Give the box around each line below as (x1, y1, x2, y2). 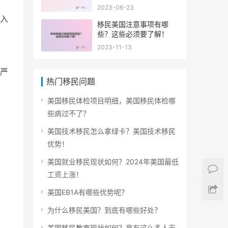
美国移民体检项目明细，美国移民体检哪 (47, 96, 176, 105)
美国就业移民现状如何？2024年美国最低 (47, 157, 179, 166)
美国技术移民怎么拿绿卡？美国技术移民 (47, 126, 176, 135)
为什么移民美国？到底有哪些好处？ (47, 205, 161, 214)
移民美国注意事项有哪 (97, 19, 168, 28)
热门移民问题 (46, 76, 95, 87)
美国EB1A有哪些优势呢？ (47, 187, 128, 196)
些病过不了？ (47, 108, 90, 118)
